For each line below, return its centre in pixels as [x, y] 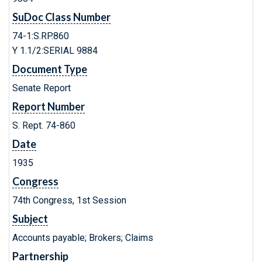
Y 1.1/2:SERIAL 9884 [55, 51]
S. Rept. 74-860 [44, 125]
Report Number [49, 106]
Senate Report [42, 88]
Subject [30, 219]
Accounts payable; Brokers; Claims [83, 238]
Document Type [50, 69]
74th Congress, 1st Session [69, 200]
